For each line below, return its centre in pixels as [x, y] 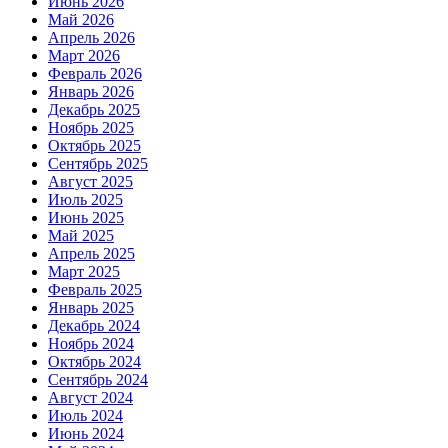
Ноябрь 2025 [91, 127]
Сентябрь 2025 [98, 163]
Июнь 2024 [86, 433]
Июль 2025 [85, 199]
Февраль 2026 [95, 73]
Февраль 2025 [95, 289]
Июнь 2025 [86, 217]
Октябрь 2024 [94, 361]
